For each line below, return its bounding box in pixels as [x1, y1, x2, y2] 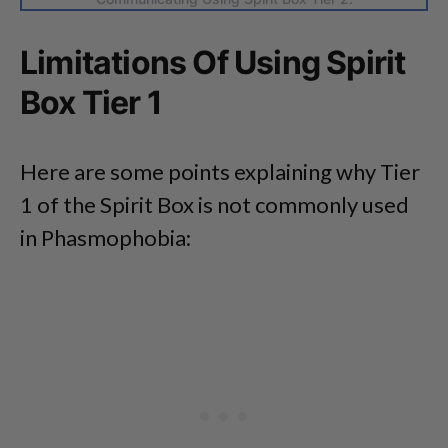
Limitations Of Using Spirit [20, 43, 406, 83]
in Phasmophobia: [20, 224, 191, 252]
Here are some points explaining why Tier [20, 158, 420, 186]
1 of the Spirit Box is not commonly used [20, 191, 409, 219]
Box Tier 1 [20, 83, 162, 123]
